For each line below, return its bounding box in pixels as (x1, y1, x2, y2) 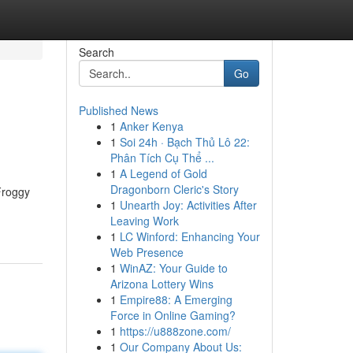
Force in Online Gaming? (110, 307, 236, 323)
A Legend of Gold (119, 165, 207, 181)
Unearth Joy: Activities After (119, 197, 257, 213)
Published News (78, 102, 158, 118)
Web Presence (110, 244, 184, 260)
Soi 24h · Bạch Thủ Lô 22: (119, 134, 250, 150)
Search (78, 44, 114, 60)
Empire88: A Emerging (119, 292, 232, 307)
